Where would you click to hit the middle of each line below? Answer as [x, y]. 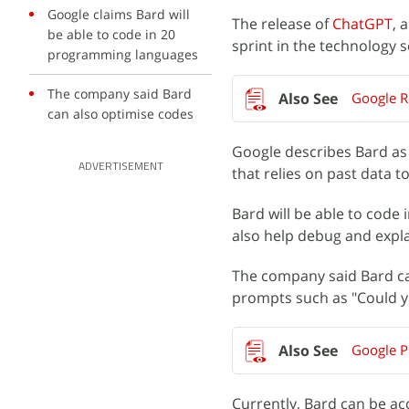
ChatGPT [362, 24]
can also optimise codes [121, 114]
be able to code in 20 [111, 34]
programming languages [123, 54]
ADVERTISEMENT [121, 167]
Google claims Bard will [119, 14]
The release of [282, 24]
